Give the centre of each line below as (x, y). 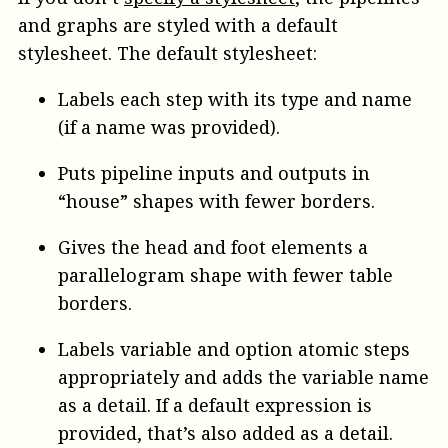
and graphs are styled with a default (178, 25)
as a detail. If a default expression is (215, 405)
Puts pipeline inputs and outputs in (214, 173)
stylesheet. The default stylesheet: (167, 53)
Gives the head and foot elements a (213, 247)
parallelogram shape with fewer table (225, 275)
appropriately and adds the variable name (243, 377)
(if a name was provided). (169, 127)
